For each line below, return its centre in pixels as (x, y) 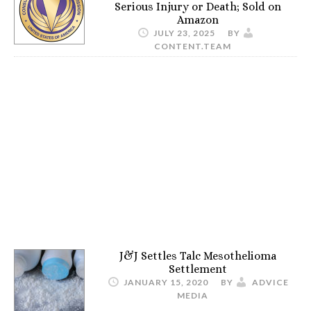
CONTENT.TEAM (193, 46)
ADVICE (270, 282)
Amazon (198, 19)
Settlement (198, 269)
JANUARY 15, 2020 (166, 282)
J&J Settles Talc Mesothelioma (198, 255)
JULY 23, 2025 (184, 33)
